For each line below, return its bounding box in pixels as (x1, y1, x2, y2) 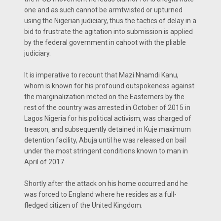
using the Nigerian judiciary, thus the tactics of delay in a (24, 16, 196, 25)
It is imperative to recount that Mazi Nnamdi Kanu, (24, 71, 179, 79)
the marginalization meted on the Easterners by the (24, 92, 184, 101)
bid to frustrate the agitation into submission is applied (24, 27, 193, 36)
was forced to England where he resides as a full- (24, 190, 177, 198)
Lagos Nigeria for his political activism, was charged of (24, 114, 191, 122)
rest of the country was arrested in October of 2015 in (24, 103, 190, 111)
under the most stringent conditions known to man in (24, 147, 188, 155)
